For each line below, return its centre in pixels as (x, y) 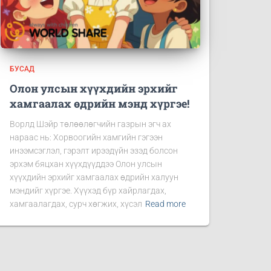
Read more (165, 204)
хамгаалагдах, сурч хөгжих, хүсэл (76, 204)
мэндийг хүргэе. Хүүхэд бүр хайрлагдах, (88, 191)
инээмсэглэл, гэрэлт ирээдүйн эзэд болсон (94, 151)
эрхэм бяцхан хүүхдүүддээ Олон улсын (86, 164)
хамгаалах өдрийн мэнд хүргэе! (100, 103)
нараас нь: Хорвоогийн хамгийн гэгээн (86, 137)
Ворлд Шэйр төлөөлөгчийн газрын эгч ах (90, 124)
